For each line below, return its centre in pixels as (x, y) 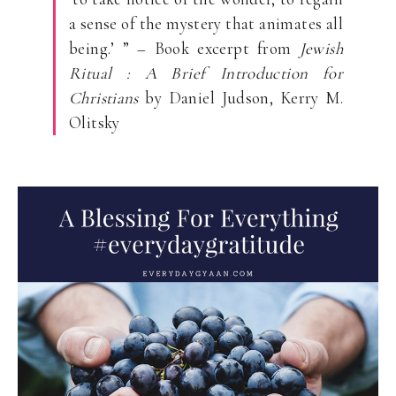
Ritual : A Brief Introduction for (206, 73)
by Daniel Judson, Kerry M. (240, 98)
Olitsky (95, 123)
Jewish (321, 49)
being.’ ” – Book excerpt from (184, 49)
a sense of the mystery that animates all (206, 24)
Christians (104, 98)
